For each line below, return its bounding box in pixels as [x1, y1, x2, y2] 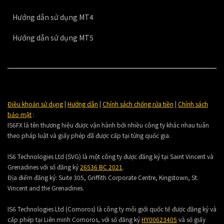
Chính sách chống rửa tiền [102, 99, 173, 108]
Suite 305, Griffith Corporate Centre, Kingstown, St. [57, 173, 198, 181]
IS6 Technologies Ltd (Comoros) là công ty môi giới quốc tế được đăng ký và [7, 204, 216, 213]
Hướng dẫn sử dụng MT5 [12, 32, 93, 42]
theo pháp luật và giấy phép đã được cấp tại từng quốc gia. [7, 131, 170, 139]
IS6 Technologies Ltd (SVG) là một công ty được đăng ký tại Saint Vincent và [7, 152, 213, 160]
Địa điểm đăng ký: [7, 173, 57, 181]
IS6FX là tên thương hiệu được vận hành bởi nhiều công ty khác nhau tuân [7, 120, 209, 129]
